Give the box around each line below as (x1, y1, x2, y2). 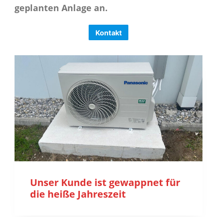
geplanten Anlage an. (15, 1, 108, 14)
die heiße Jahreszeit (30, 187, 126, 201)
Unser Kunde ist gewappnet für (30, 175, 180, 189)
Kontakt (95, 28, 122, 37)
